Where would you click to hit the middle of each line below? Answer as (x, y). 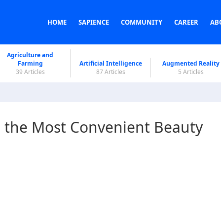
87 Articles (110, 72)
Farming (30, 63)
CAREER (186, 22)
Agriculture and (30, 55)
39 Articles (30, 72)
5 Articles (191, 72)
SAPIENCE (94, 22)
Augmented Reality (191, 63)
